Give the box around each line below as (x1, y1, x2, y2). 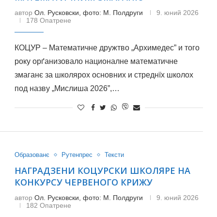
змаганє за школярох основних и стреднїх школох (14, 71, 193, 79)
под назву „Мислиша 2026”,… (14, 84, 120, 93)
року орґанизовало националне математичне (14, 57, 178, 65)
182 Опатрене (26, 201, 71, 209)
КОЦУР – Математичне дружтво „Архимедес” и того (14, 44, 200, 52)
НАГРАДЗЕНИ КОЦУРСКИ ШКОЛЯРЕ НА (14, 165, 190, 176)
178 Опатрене (26, 16, 71, 24)
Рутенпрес (61, 151, 93, 158)
